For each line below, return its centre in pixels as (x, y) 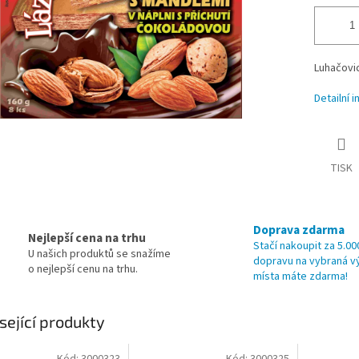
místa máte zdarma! (301, 277)
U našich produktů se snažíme (99, 254)
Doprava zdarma (299, 230)
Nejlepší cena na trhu (87, 238)
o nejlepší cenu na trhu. (83, 269)
